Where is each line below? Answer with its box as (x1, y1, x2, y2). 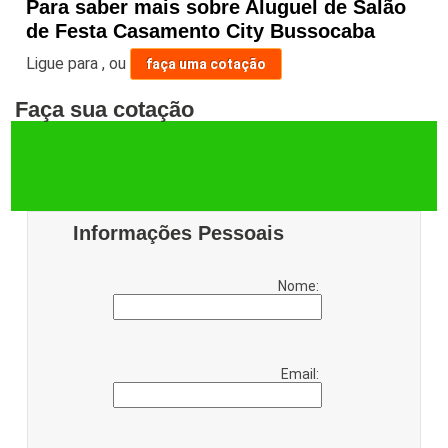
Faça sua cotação (15, 97, 195, 123)
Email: (280, 366, 322, 383)
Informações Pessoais (73, 222, 285, 245)
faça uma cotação (146, 56, 267, 73)
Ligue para (26, 54, 103, 74)
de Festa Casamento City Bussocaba (26, 20, 376, 43)
